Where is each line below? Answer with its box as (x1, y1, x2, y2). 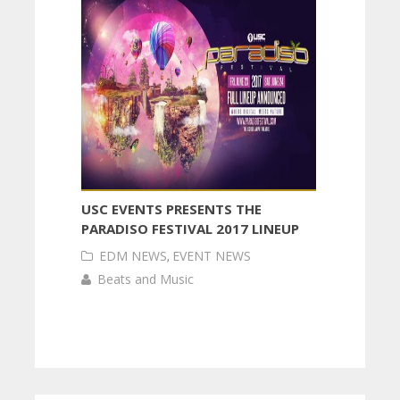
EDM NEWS (98, 247, 167, 264)
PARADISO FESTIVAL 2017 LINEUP (80, 220, 299, 237)
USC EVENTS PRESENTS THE (80, 200, 262, 218)
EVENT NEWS (171, 247, 251, 264)
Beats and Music (96, 271, 194, 287)
